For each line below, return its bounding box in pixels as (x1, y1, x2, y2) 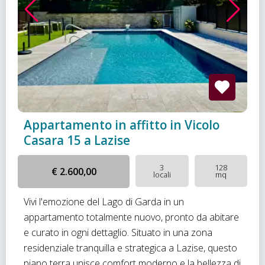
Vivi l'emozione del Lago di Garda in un (24, 195, 184, 208)
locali (153, 169, 171, 180)
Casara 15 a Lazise (24, 132, 130, 148)
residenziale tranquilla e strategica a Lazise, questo (24, 241, 237, 254)
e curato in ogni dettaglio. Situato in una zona (24, 226, 212, 239)
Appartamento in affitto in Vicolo (24, 117, 219, 133)
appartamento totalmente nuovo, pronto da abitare (24, 211, 239, 224)
